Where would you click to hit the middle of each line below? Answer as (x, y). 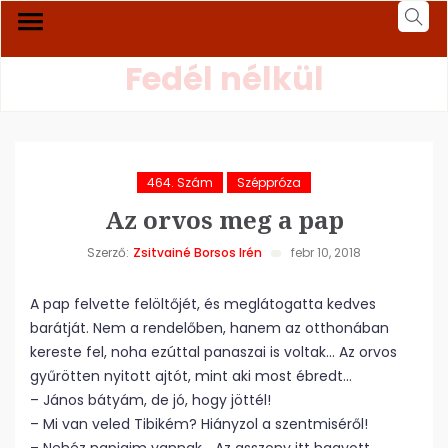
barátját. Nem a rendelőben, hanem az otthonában (209, 328)
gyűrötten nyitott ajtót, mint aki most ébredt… (191, 376)
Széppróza (269, 182)
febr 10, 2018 (326, 252)
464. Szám (180, 182)
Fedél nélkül (224, 78)
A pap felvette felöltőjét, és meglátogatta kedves (203, 304)
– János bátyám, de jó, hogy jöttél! (150, 400)
